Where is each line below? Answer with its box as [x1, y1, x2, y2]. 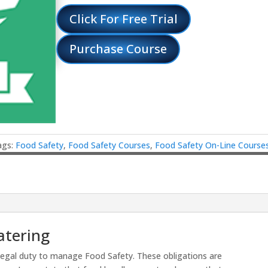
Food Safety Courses [68, 139, 151, 151]
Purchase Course [69, 40, 167, 57]
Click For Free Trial [69, 10, 178, 27]
